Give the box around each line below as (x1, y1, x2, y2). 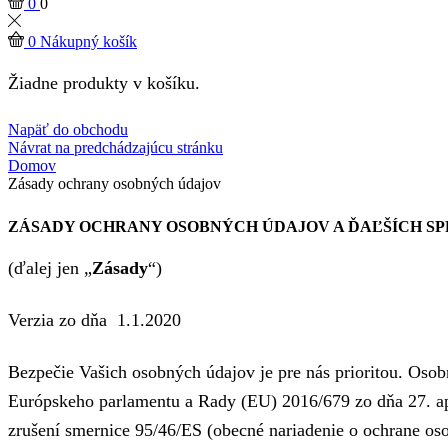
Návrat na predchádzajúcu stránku (8, 138, 223, 156)
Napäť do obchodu (8, 120, 128, 138)
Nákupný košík (40, 32, 137, 50)
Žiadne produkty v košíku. (8, 73, 200, 94)
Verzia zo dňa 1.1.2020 (8, 310, 181, 330)
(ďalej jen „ (8, 258, 92, 279)
